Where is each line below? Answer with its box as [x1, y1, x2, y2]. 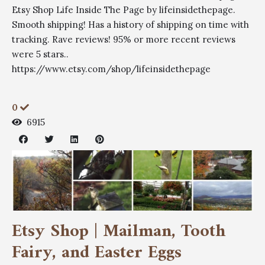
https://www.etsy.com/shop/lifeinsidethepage [12, 63, 211, 75]
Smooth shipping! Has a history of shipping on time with [12, 18, 249, 30]
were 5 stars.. [12, 48, 69, 60]
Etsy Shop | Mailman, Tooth [12, 216, 225, 247]
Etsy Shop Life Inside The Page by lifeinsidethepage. [12, 4, 235, 15]
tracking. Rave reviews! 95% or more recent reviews [12, 33, 235, 45]
